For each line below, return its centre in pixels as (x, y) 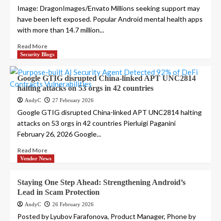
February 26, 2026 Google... (59, 134)
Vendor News (36, 159)
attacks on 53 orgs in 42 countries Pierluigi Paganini (96, 123)
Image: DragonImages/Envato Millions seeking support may (109, 8)
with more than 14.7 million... (61, 30)
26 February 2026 (73, 204)
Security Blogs (37, 55)
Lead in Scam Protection (58, 192)
